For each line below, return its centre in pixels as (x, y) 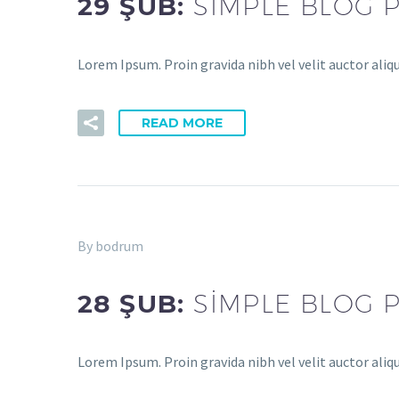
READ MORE (182, 122)
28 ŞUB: (136, 304)
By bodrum (110, 245)
